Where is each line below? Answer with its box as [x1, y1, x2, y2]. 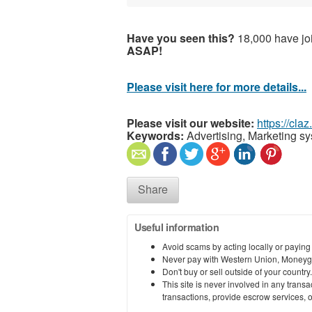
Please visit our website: [127, 114, 254, 131]
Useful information [134, 219, 219, 234]
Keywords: [127, 127, 184, 143]
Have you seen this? [127, 29, 235, 46]
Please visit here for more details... [127, 78, 306, 95]
